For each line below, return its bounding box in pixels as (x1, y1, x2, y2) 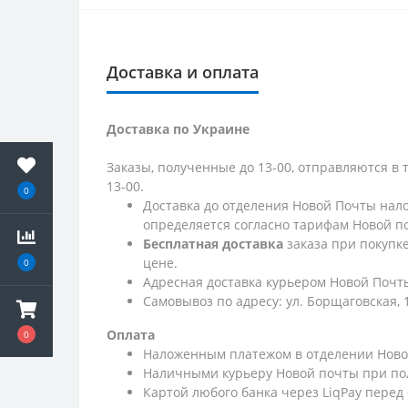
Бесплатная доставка (143, 235, 287, 253)
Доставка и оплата (107, 61, 259, 84)
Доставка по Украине (107, 120, 250, 138)
